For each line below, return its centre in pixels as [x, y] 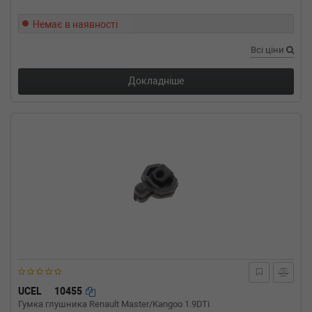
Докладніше [156, 81]
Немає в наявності [75, 25]
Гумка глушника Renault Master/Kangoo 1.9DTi [114, 304]
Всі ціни [268, 50]
